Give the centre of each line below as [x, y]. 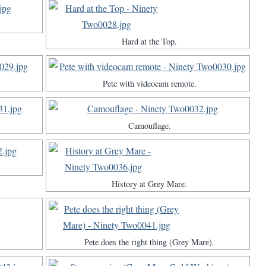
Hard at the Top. [149, 42]
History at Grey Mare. [149, 184]
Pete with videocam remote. [149, 84]
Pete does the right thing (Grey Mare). [149, 242]
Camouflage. [149, 126]
